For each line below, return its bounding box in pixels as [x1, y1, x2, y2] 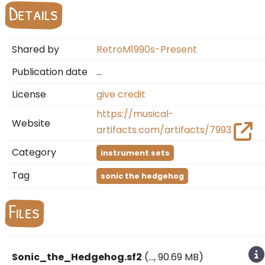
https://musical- [96, 107, 174, 121]
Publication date [12, 65, 88, 79]
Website [12, 117, 50, 130]
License [12, 88, 46, 101]
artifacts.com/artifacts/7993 [96, 123, 231, 137]
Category [12, 146, 56, 159]
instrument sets [101, 148, 170, 158]
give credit [96, 88, 146, 101]
